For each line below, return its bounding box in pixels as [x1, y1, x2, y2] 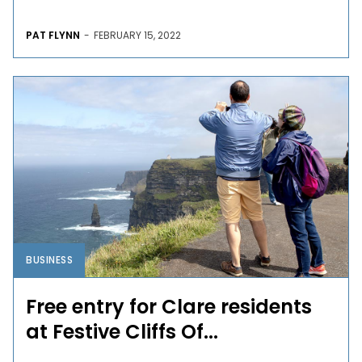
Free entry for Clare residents [26, 293, 313, 320]
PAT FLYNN [26, 27, 81, 42]
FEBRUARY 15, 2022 [94, 27, 182, 42]
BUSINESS [26, 252, 74, 267]
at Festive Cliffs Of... [26, 318, 219, 345]
